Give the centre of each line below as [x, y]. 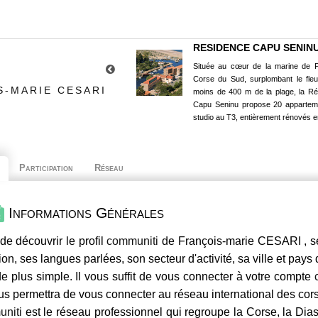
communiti [133, 241]
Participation [46, 168]
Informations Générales [84, 213]
